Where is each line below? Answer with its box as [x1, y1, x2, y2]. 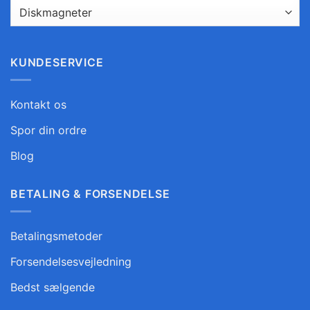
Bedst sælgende [10, 280, 95, 294]
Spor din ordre [10, 122, 86, 137]
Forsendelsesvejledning [10, 254, 131, 268]
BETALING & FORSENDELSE [10, 186, 170, 201]
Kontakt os [10, 97, 66, 111]
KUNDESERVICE [10, 55, 104, 70]
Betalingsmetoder [10, 228, 102, 243]
